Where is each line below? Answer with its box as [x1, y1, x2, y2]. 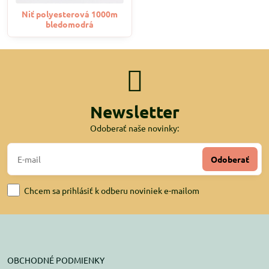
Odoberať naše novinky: [90, 122, 179, 133]
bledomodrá [46, 19, 94, 29]
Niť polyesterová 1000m [22, 8, 118, 19]
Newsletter [89, 101, 180, 122]
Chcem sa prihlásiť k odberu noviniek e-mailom [24, 184, 199, 196]
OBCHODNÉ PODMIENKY [7, 255, 104, 265]
